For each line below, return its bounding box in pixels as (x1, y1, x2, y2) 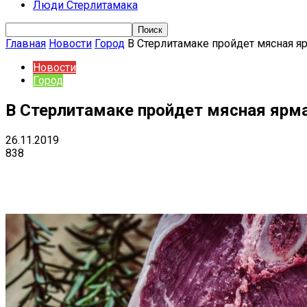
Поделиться (58, 168, 106, 179)
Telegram (212, 168, 247, 179)
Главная (5, 37, 46, 50)
